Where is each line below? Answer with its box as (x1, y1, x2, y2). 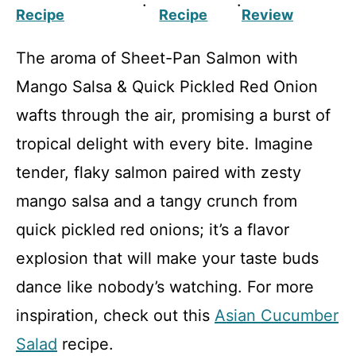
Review (241, 6, 293, 23)
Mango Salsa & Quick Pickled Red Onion (16, 77, 318, 96)
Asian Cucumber (215, 306, 339, 325)
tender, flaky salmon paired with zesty (16, 163, 301, 182)
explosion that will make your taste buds (16, 249, 319, 268)
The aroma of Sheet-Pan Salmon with (16, 48, 298, 68)
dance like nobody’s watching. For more (16, 277, 314, 296)
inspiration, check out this (16, 306, 215, 325)
